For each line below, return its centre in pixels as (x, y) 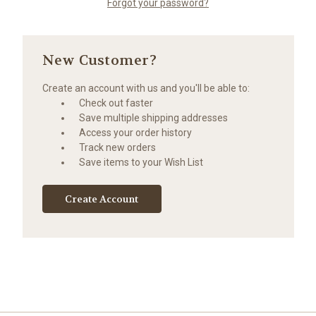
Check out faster (116, 103)
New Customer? (99, 60)
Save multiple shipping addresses (154, 117)
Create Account (102, 199)
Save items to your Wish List (141, 162)
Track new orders (118, 147)
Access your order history (136, 132)
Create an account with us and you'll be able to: (146, 88)
